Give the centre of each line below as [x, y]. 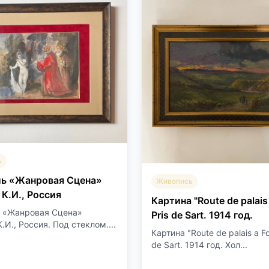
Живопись [174, 181]
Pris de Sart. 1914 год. [202, 215]
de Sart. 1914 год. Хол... [199, 244]
